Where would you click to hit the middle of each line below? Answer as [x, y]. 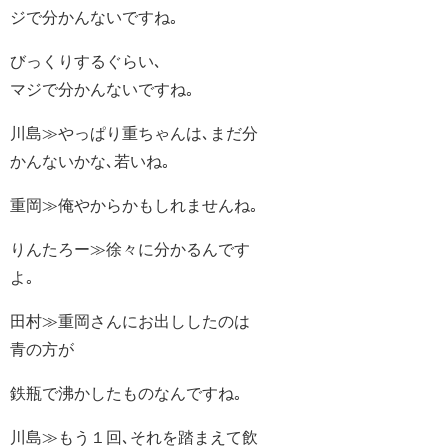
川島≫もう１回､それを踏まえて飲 [134, 437]
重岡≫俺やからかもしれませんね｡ [134, 205]
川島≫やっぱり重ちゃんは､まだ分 [134, 133]
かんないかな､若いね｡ [90, 161]
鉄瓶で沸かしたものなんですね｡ [126, 393]
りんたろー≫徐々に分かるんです [130, 249]
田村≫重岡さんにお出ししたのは [130, 321]
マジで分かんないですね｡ [102, 89]
